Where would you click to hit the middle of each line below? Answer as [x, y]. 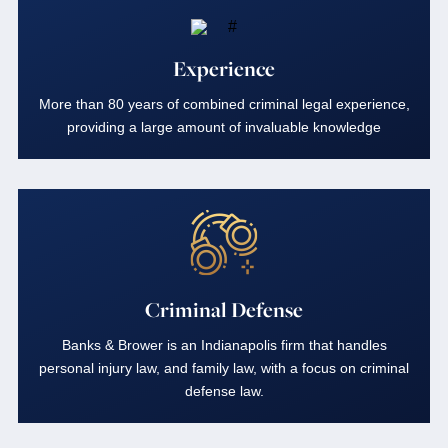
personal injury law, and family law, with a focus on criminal [224, 368]
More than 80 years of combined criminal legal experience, [224, 104]
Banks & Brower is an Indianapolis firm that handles [224, 345]
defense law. [224, 391]
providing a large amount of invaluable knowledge [224, 127]
